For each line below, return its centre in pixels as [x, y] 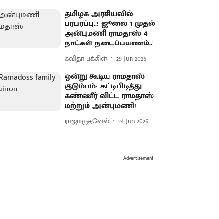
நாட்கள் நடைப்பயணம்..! [109, 43]
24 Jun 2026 [133, 121]
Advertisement [138, 158]
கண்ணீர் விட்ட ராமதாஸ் [109, 96]
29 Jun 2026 [131, 58]
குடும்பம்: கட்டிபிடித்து [103, 86]
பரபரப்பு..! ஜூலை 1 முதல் [110, 24]
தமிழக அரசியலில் [99, 14]
